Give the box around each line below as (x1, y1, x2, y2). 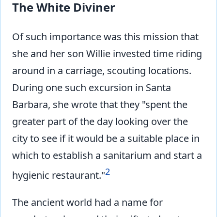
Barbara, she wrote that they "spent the (12, 97, 187, 111)
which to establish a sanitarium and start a (12, 148, 202, 162)
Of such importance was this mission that (12, 30, 199, 43)
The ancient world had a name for (12, 196, 163, 209)
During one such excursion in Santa (12, 80, 171, 94)
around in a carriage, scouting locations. (12, 63, 191, 77)
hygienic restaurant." (12, 168, 105, 182)
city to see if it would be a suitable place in (12, 131, 200, 145)
